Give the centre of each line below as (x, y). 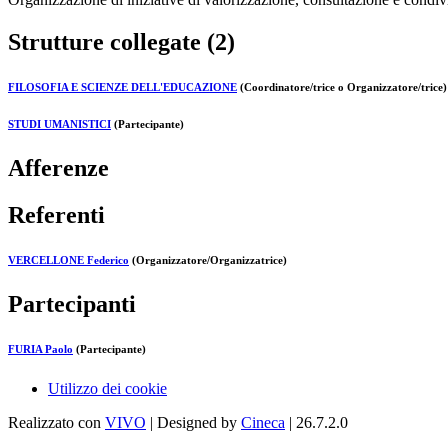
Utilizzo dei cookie (107, 388)
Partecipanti (72, 303)
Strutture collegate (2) (121, 42)
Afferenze (58, 167)
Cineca (263, 422)
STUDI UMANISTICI (59, 124)
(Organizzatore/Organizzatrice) (208, 259)
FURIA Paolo (40, 348)
